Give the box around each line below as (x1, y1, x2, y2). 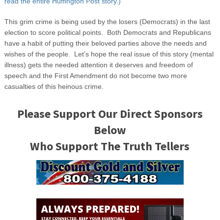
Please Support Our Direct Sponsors (17, 106, 203, 121)
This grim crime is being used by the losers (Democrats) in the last (4, 17, 210, 26)
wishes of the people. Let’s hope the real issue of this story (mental (4, 50, 214, 58)
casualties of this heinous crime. (4, 82, 104, 90)
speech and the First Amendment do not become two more (4, 71, 187, 80)
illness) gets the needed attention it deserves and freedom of (4, 60, 193, 69)
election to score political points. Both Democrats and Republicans (4, 28, 211, 36)
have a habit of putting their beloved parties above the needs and (4, 39, 207, 47)
